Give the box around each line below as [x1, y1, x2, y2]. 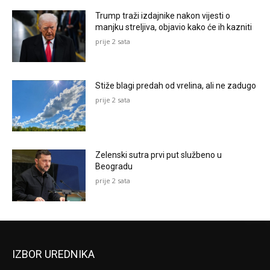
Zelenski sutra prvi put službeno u [95, 150, 222, 160]
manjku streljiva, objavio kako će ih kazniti [95, 22, 253, 33]
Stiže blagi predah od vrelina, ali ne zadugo [95, 80, 257, 90]
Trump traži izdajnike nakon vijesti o [95, 11, 231, 21]
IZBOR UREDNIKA [12, 248, 95, 261]
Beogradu [95, 162, 133, 172]
